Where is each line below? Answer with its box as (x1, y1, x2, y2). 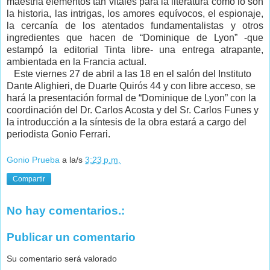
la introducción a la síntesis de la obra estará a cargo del (7, 116, 246, 127)
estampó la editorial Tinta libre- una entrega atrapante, (7, 44, 263, 55)
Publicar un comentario (7, 230, 136, 243)
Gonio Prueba (7, 155, 60, 165)
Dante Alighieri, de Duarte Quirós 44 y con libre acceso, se (7, 80, 256, 91)
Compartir (13, 175, 45, 184)
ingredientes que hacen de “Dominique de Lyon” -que (7, 32, 263, 43)
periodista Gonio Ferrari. (7, 128, 113, 139)
